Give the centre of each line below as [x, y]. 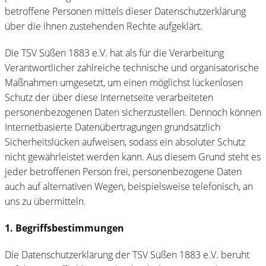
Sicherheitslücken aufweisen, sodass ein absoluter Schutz [125, 142]
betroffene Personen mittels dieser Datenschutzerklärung [125, 11]
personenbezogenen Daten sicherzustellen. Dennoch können [133, 112]
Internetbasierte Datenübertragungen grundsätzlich [113, 127]
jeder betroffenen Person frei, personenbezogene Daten [123, 171]
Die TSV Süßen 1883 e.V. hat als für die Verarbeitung [114, 53]
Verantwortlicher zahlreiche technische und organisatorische [132, 67]
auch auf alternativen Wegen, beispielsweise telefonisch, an [129, 186]
